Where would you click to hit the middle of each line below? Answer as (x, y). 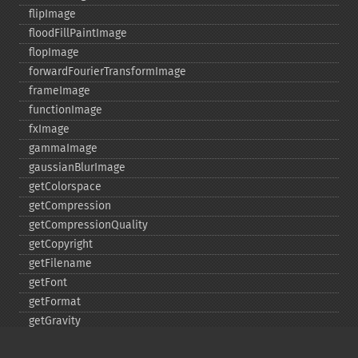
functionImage (66, 110)
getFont (48, 282)
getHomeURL (61, 340)
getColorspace (65, 187)
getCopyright (61, 244)
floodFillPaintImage (78, 33)
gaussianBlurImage (77, 167)
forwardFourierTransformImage (107, 72)
